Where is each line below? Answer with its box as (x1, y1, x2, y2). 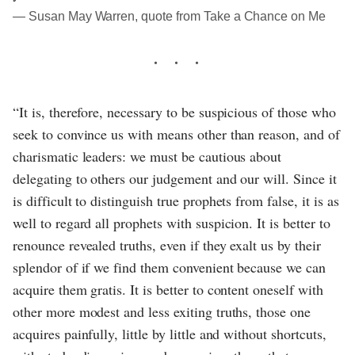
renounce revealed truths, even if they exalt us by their (13, 235, 321, 254)
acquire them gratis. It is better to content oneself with (13, 279, 323, 299)
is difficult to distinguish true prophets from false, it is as (13, 190, 339, 210)
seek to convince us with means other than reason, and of (13, 124, 340, 143)
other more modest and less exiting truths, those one (13, 301, 311, 321)
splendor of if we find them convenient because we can (13, 257, 326, 277)
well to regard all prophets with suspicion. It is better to (13, 212, 330, 232)
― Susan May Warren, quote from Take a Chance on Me (13, 9, 326, 23)
